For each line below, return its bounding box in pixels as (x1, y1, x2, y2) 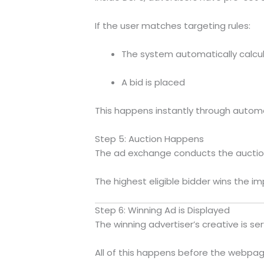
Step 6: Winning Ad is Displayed (94, 203, 230, 216)
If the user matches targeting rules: (94, 19, 250, 32)
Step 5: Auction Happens (94, 132, 204, 145)
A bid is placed (121, 75, 185, 88)
